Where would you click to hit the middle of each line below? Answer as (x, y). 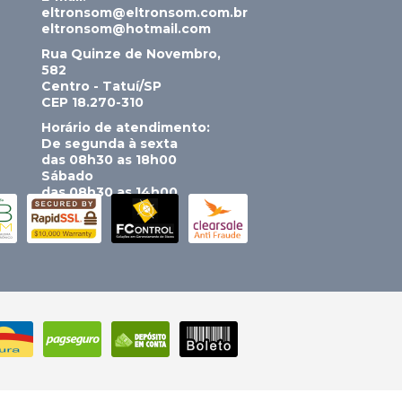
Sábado (67, 176)
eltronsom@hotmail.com (126, 29)
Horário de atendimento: (126, 127)
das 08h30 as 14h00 (109, 192)
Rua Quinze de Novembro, (131, 54)
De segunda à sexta (109, 144)
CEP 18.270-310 (92, 102)
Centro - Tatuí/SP (101, 86)
